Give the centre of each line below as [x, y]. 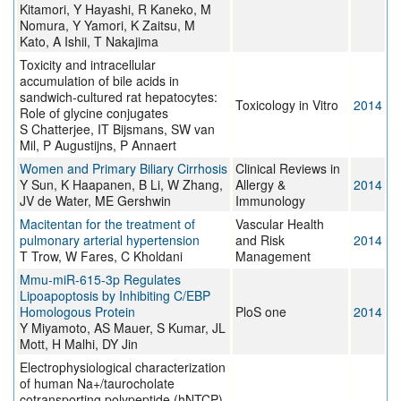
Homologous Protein [77, 312]
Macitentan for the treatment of [107, 224]
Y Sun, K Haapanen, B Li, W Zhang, [121, 185]
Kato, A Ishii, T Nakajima [89, 42]
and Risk [260, 240]
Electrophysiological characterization [123, 367]
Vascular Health [280, 224]
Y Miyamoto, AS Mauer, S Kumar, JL [123, 328]
